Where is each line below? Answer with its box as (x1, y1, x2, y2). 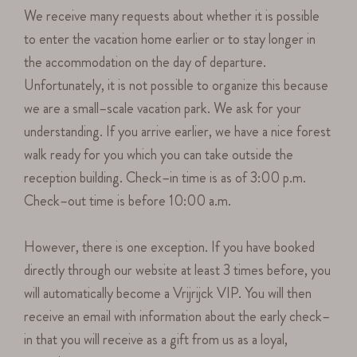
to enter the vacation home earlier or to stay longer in (24, 29, 316, 50)
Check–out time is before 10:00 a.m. (24, 190, 232, 212)
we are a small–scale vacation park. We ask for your (24, 98, 302, 120)
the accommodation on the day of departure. (24, 52, 267, 73)
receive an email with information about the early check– (24, 306, 331, 328)
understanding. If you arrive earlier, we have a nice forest (24, 121, 331, 143)
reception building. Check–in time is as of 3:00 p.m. (24, 167, 307, 189)
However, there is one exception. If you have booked (24, 237, 316, 258)
